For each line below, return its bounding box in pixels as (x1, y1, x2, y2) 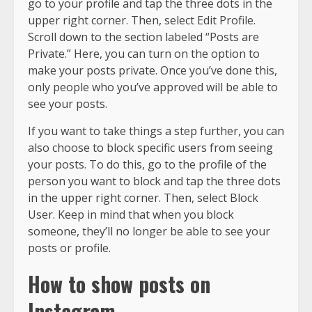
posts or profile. (28, 240, 111, 256)
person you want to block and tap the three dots (28, 173, 281, 189)
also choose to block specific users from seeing (28, 139, 273, 155)
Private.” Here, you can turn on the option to (28, 45, 260, 61)
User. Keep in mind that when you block (28, 206, 234, 222)
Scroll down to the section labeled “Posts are (28, 29, 259, 45)
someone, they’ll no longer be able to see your (28, 223, 270, 239)
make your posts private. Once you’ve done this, (28, 62, 277, 78)
